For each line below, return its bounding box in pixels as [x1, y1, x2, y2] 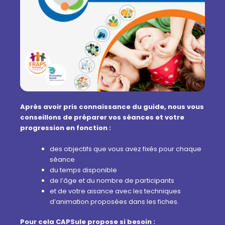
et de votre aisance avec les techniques [50, 186, 181, 196]
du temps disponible [50, 165, 117, 175]
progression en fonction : [20, 123, 111, 133]
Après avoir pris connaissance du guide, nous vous [20, 101, 204, 111]
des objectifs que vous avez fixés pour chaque [50, 144, 201, 154]
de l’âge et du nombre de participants [50, 175, 174, 185]
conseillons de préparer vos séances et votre [20, 112, 184, 122]
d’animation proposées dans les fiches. [50, 196, 179, 206]
